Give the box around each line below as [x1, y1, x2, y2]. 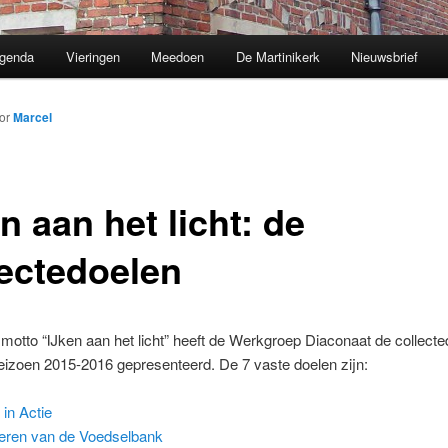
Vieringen [65, 47, 120, 67]
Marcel [13, 108, 52, 127]
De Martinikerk [235, 47, 320, 67]
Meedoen [151, 47, 205, 67]
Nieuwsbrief [351, 47, 419, 67]
